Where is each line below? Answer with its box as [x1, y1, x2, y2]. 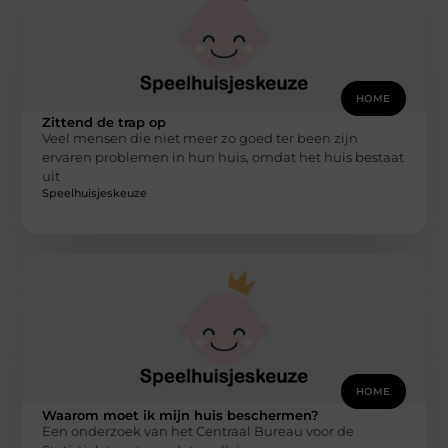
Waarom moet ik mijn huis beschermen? [42, 407, 320, 424]
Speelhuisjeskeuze [42, 186, 148, 201]
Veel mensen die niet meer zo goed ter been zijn [42, 129, 359, 146]
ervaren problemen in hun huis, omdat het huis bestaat [42, 148, 405, 165]
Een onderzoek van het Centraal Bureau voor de [42, 423, 355, 440]
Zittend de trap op [42, 113, 167, 130]
